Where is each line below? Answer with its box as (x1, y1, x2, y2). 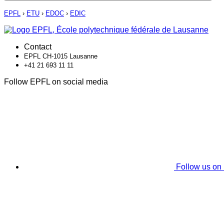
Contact (24, 42, 51, 51)
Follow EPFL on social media (4, 77, 108, 86)
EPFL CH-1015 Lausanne (24, 52, 97, 60)
